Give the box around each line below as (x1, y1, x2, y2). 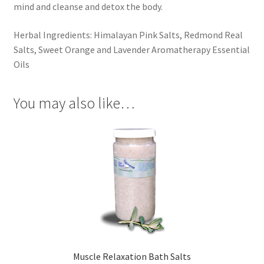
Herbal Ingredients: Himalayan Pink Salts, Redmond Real (13, 28, 243, 41)
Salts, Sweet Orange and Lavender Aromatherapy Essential (13, 43, 250, 55)
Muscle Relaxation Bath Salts (73, 250, 191, 263)
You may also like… (13, 94, 135, 113)
